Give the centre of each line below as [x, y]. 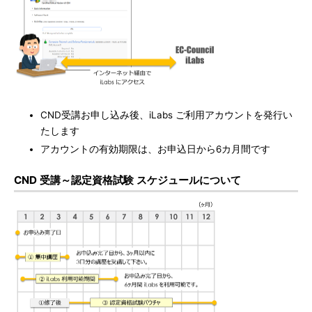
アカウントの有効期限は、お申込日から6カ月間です [155, 149]
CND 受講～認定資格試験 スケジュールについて [127, 180]
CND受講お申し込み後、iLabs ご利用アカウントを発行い [166, 115]
